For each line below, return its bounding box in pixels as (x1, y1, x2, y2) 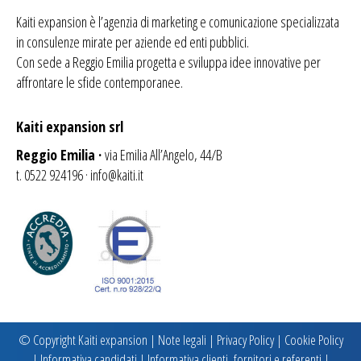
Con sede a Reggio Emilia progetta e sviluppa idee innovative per (16, 52, 321, 73)
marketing (151, 12, 197, 32)
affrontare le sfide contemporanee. (16, 73, 183, 93)
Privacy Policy (216, 330, 274, 349)
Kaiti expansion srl (16, 117, 123, 137)
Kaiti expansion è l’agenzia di (16, 12, 151, 32)
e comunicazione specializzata (197, 12, 339, 32)
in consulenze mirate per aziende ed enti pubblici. (16, 32, 249, 52)
